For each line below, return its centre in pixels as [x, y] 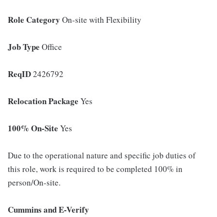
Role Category [34, 20]
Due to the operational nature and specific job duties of [102, 155]
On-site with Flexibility [101, 20]
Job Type [24, 47]
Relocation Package [43, 101]
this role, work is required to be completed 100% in [95, 169]
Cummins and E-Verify [48, 209]
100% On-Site [33, 128]
